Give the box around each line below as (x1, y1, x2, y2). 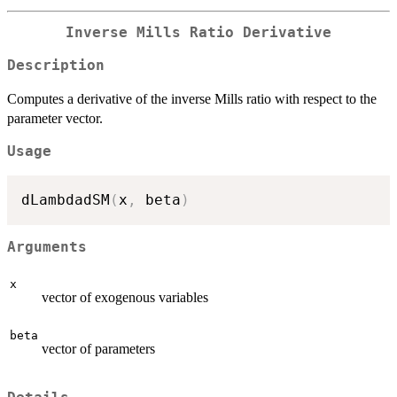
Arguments (7, 239, 87, 256)
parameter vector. (7, 110, 103, 126)
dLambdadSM (21, 191, 110, 208)
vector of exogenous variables (42, 289, 208, 305)
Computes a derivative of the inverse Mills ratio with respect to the (7, 90, 377, 106)
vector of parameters (42, 340, 155, 356)
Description (7, 57, 105, 74)
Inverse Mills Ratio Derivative (66, 25, 331, 42)
